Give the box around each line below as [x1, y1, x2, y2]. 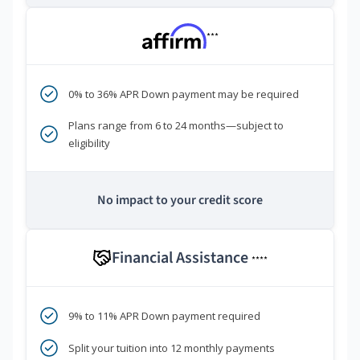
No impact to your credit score [97, 191, 263, 210]
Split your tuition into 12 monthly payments [68, 341, 275, 356]
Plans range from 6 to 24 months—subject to [68, 118, 284, 133]
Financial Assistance [112, 247, 252, 270]
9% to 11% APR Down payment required [68, 309, 260, 324]
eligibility [68, 136, 110, 151]
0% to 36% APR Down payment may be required [68, 87, 299, 102]
